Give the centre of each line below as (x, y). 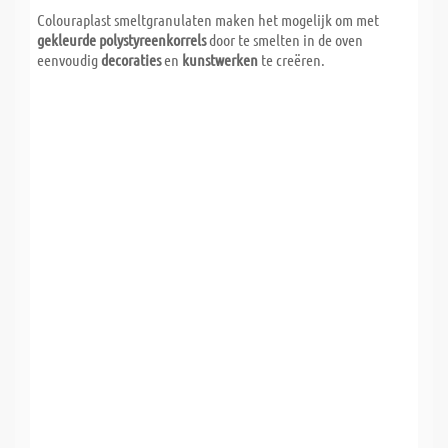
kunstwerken (220, 59)
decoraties (131, 59)
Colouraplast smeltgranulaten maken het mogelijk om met (208, 19)
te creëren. (291, 59)
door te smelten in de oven (284, 39)
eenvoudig (69, 59)
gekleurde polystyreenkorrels (121, 39)
